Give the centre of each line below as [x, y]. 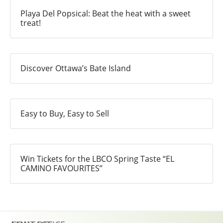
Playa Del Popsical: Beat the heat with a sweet [106, 14]
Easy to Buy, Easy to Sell [65, 114]
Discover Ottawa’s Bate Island [76, 68]
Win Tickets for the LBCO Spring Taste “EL [97, 159]
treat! [31, 23]
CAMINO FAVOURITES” [61, 168]
